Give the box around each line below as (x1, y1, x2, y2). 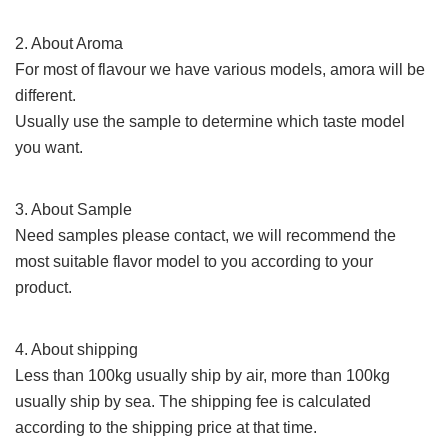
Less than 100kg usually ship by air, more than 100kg (15, 367, 390, 385)
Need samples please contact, (15, 227, 233, 245)
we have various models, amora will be (146, 61, 425, 79)
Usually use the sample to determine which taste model (15, 113, 405, 131)
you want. (15, 139, 83, 157)
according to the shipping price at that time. (15, 419, 317, 437)
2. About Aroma (15, 35, 123, 53)
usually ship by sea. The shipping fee (15, 393, 278, 411)
